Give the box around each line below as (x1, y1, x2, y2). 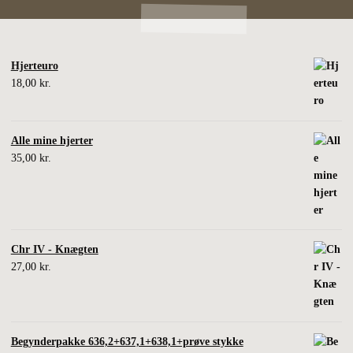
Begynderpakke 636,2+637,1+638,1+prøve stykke (10, 335, 243, 347)
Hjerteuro (10, 60, 58, 72)
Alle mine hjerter (10, 134, 93, 147)
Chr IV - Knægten (10, 243, 98, 256)
